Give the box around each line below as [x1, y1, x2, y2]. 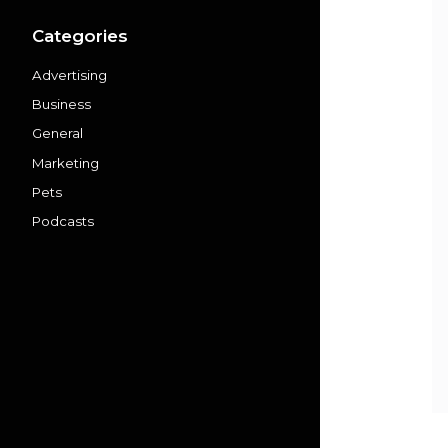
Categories [32, 25, 128, 46]
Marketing [32, 154, 99, 171]
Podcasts [32, 213, 94, 230]
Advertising [32, 66, 107, 83]
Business [32, 96, 91, 113]
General [32, 125, 83, 142]
